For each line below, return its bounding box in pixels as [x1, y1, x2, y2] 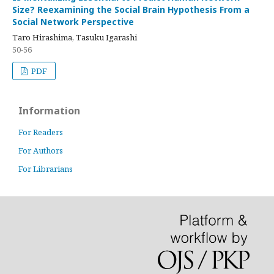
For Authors [18, 145, 63, 156]
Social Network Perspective [12, 16, 134, 28]
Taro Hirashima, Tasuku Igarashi [12, 32, 137, 43]
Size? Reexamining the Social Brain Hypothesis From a [12, 4, 250, 15]
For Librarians [18, 163, 73, 174]
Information [18, 104, 80, 117]
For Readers [18, 127, 63, 138]
